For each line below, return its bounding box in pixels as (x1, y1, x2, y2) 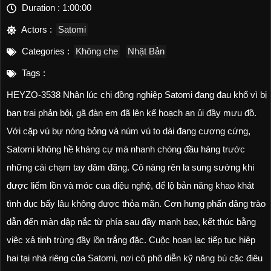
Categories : (19, 46, 72, 56)
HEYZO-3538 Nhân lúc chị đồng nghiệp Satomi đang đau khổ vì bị (7, 90, 267, 100)
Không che (76, 46, 118, 56)
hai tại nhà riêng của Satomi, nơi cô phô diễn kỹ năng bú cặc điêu (7, 253, 263, 263)
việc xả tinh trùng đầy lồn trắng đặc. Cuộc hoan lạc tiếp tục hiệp (7, 235, 255, 245)
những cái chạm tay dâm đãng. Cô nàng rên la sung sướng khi (7, 162, 254, 172)
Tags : (19, 68, 45, 78)
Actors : (19, 24, 54, 34)
